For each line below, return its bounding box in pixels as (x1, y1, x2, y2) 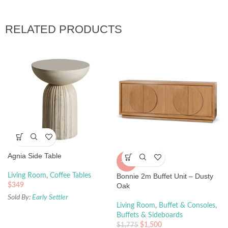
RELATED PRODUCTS (5, 22, 122, 36)
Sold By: (8, 193, 32, 201)
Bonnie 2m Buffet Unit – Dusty (117, 172, 213, 180)
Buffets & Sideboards (117, 211, 183, 219)
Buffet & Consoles (159, 202, 215, 209)
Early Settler (32, 193, 68, 201)
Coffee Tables (50, 172, 91, 179)
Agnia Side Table (8, 151, 62, 160)
